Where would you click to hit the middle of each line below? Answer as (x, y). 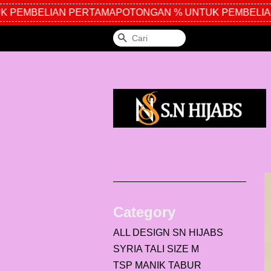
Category (144, 212)
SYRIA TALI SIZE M (156, 249)
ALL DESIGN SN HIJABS (168, 233)
